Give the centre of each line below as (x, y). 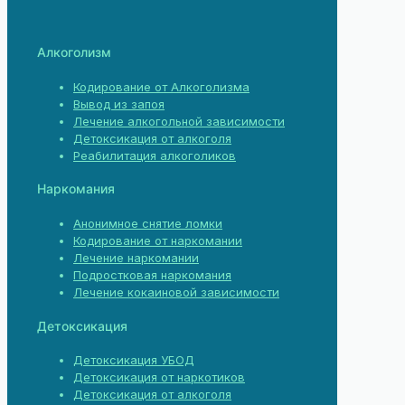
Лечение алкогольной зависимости (179, 121)
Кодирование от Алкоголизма (161, 86)
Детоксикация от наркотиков (159, 377)
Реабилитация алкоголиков (155, 155)
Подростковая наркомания (152, 275)
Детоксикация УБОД (134, 360)
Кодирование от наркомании (158, 241)
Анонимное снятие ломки (148, 224)
